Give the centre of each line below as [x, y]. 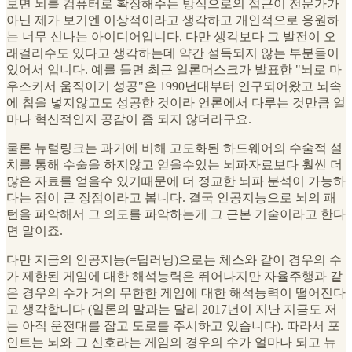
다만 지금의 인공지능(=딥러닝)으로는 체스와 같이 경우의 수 [174, 260]
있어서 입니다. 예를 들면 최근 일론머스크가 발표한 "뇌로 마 [174, 70]
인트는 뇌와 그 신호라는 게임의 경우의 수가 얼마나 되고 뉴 [171, 343]
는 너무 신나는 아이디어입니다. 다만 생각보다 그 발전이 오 [171, 37]
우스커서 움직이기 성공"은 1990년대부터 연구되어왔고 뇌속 [174, 86]
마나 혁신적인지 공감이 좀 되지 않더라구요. [129, 119]
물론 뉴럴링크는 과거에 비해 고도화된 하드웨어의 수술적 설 [174, 148]
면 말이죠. [35, 231]
